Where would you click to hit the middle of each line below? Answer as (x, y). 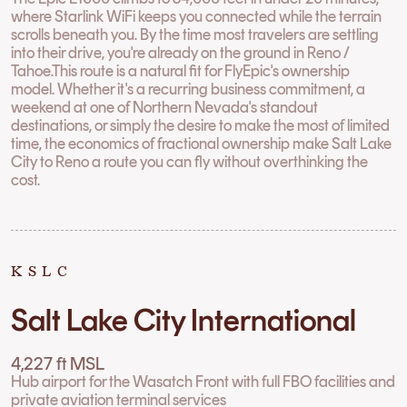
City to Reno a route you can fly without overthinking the (190, 161)
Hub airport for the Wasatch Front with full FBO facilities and (203, 381)
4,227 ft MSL (58, 363)
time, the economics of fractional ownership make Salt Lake (202, 143)
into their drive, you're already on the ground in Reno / (181, 52)
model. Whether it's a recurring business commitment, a (189, 88)
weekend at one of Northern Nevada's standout (165, 106)
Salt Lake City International (184, 320)
